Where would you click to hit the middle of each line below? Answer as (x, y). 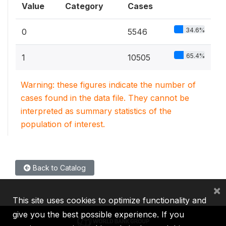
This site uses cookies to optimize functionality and (109, 200)
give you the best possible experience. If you (98, 214)
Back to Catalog (58, 167)
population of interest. (63, 124)
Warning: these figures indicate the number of (108, 84)
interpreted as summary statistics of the (96, 111)
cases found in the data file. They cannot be (105, 98)
